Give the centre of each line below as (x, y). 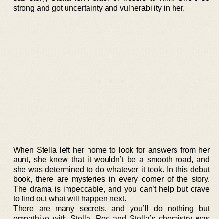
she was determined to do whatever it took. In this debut (111, 169)
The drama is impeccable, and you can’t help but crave (111, 189)
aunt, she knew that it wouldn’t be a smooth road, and (111, 159)
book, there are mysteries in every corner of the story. (111, 179)
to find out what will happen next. (70, 198)
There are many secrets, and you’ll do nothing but (111, 208)
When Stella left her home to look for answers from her (111, 150)
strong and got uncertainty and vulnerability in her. (99, 8)
